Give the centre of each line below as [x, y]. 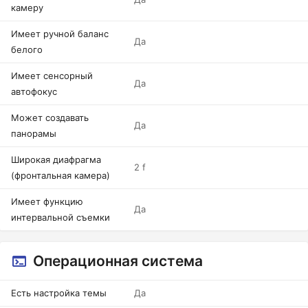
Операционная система [118, 261]
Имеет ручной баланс [60, 34]
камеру [27, 8]
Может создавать [50, 118]
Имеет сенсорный [52, 76]
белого [27, 49]
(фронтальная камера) [60, 175]
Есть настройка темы [59, 293]
